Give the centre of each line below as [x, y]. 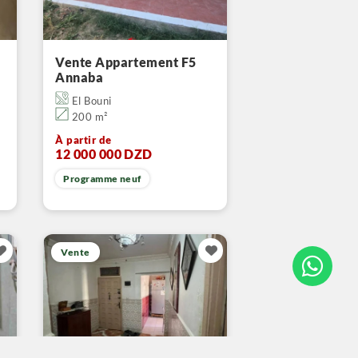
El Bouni [90, 101]
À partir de [84, 140]
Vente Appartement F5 [126, 62]
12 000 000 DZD [104, 154]
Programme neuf [102, 179]
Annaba [80, 77]
